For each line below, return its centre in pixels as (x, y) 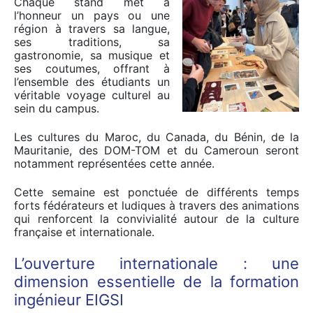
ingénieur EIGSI (69, 300)
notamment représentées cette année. (114, 163)
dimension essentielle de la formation (156, 282)
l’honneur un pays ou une (92, 15)
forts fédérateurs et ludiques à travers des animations (156, 205)
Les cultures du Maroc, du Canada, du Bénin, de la (156, 137)
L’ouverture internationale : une (156, 263)
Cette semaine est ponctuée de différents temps (156, 192)
